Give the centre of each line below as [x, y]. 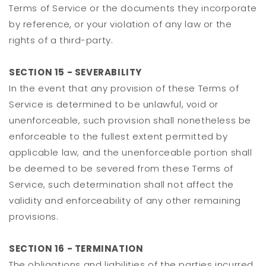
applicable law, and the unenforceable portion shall [131, 153]
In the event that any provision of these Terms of [124, 88]
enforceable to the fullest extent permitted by [118, 137]
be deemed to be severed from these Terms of [121, 169]
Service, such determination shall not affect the [121, 185]
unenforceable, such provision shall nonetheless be [130, 121]
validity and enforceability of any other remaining [125, 201]
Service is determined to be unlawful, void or [114, 104]
